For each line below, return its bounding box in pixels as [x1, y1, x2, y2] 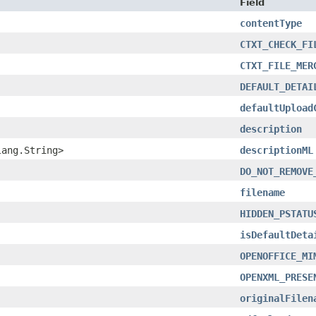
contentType [240, 17, 302, 29]
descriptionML [240, 144, 313, 156]
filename [240, 186, 285, 198]
